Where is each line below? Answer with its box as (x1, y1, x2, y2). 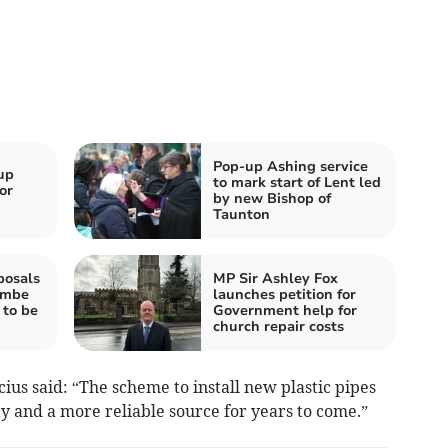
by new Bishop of (213, 188, 331, 208)
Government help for (213, 300, 357, 320)
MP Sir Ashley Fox (213, 268, 338, 288)
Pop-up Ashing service (213, 156, 368, 176)
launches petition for (213, 284, 356, 304)
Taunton (213, 204, 270, 224)
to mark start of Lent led (213, 172, 381, 192)
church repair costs (213, 316, 344, 336)
